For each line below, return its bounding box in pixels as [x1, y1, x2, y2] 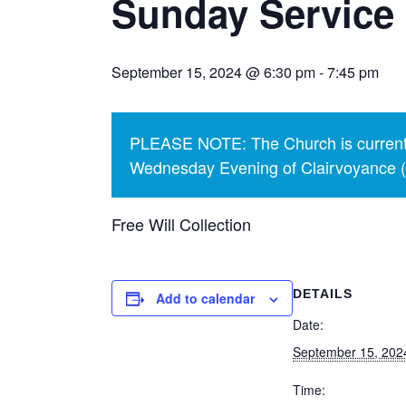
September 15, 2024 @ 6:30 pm [111, 62, 315, 82]
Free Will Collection [111, 212, 251, 236]
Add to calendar [156, 289, 255, 307]
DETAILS [293, 286, 353, 301]
